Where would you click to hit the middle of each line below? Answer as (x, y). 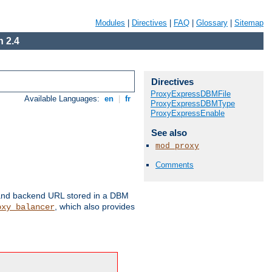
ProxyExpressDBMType (193, 104)
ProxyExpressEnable (188, 113)
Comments (175, 165)
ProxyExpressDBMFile (191, 94)
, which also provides (95, 207)
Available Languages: (63, 99)
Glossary (212, 23)
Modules (110, 23)
